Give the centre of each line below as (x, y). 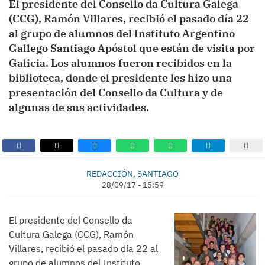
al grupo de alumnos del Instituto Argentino (122, 33)
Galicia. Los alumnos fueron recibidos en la (120, 63)
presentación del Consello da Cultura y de (116, 93)
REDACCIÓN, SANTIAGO (132, 174)
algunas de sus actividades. (80, 107)
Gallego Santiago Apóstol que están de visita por (132, 48)
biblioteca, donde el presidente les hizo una (120, 78)
